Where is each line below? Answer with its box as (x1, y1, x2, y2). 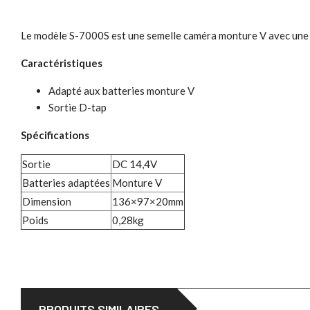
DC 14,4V (112, 158, 157, 171)
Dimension (22, 195, 71, 208)
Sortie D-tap (48, 101, 107, 114)
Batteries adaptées (22, 176, 110, 190)
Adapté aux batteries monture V (48, 84, 194, 98)
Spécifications (21, 129, 89, 142)
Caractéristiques (21, 57, 102, 70)
